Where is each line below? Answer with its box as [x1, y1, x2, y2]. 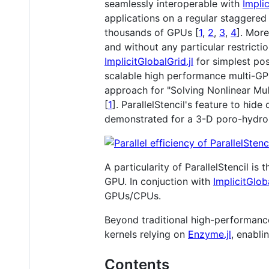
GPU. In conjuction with [104, 175, 213, 187]
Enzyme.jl [188, 228, 231, 240]
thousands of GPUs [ [104, 26, 199, 38]
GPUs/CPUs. [104, 189, 161, 202]
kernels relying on [104, 228, 188, 240]
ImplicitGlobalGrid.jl [104, 55, 193, 67]
